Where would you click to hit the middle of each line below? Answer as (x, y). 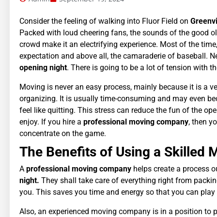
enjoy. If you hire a (51, 122)
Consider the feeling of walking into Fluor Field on (104, 21)
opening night (43, 67)
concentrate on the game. (63, 133)
